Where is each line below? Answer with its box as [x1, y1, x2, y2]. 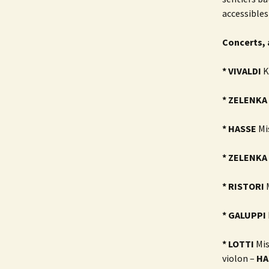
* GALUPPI [222, 209, 266, 222]
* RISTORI [222, 180, 264, 193]
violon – [222, 252, 256, 265]
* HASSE [222, 122, 256, 135]
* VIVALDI [222, 65, 261, 77]
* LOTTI [222, 238, 254, 250]
